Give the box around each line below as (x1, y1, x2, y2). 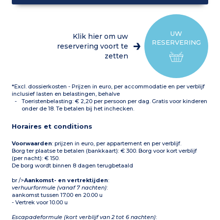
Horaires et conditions (12, 122, 93, 131)
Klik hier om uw (72, 32, 128, 41)
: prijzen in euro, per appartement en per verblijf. (52, 140, 182, 147)
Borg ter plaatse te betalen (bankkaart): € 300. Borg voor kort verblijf (12, 147, 197, 155)
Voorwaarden (12, 140, 53, 147)
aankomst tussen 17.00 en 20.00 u (12, 192, 103, 199)
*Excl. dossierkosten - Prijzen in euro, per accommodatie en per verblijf (12, 83, 205, 90)
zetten (104, 52, 128, 61)
